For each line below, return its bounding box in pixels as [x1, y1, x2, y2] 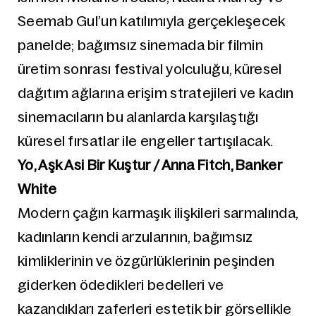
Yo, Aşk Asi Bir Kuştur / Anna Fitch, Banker [18, 157, 282, 173]
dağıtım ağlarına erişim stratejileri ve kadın [18, 85, 294, 101]
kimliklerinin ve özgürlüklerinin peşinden [18, 253, 275, 269]
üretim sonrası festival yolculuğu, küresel [18, 61, 282, 77]
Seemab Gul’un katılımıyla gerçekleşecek [18, 13, 286, 29]
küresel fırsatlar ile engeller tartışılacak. [18, 133, 274, 149]
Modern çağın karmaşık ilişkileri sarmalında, [18, 205, 298, 221]
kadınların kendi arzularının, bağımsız [18, 229, 253, 245]
